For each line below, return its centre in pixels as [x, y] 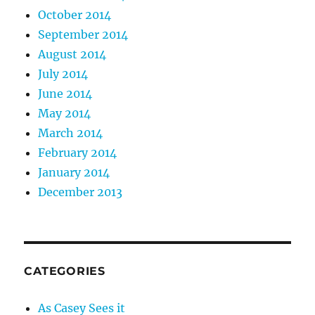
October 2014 [75, 14]
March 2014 [71, 133]
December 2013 [81, 192]
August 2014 [72, 54]
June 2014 [65, 93]
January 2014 [74, 172]
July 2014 [63, 73]
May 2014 [65, 113]
